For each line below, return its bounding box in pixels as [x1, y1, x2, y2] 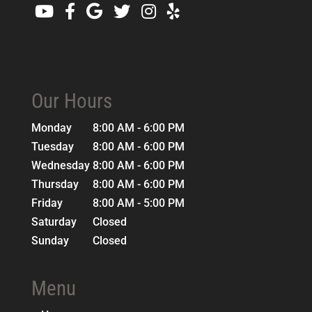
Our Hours [31, 88, 112, 113]
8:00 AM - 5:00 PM [92, 196, 185, 210]
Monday [31, 120, 75, 134]
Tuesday [31, 139, 77, 153]
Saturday [31, 214, 79, 228]
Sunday [31, 233, 72, 247]
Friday [31, 196, 65, 210]
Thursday [31, 177, 81, 191]
